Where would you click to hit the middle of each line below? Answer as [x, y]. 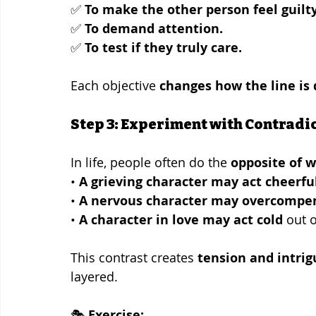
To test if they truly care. [163, 47]
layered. [94, 276]
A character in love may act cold [181, 219]
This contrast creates [134, 257]
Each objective [115, 85]
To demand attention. [154, 28]
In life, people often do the [151, 162]
